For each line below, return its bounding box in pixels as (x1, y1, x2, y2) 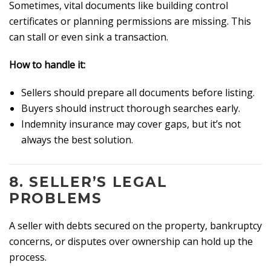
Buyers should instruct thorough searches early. (21, 102, 240, 116)
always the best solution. (21, 133, 133, 147)
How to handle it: (9, 58, 85, 72)
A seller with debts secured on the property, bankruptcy (9, 219, 262, 233)
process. (9, 250, 47, 264)
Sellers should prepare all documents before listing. (21, 86, 255, 100)
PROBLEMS (9, 189, 102, 207)
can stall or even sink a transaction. (9, 30, 168, 44)
